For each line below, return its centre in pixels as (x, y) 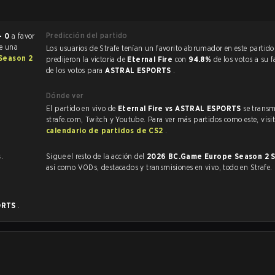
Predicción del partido (87, 35)
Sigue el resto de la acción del (96, 156)
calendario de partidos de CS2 (106, 130)
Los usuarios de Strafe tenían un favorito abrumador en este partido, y (84, 48)
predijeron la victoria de (87, 59)
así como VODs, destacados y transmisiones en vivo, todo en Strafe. (175, 167)
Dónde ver (65, 95)
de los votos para (76, 70)
